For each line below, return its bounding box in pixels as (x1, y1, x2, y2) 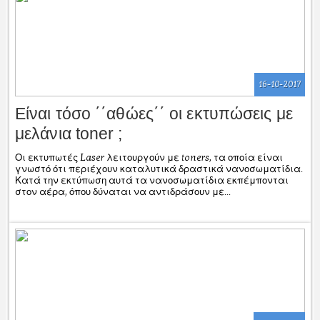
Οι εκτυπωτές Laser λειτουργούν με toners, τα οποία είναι (15, 151, 283, 164)
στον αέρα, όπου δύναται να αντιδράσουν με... (15, 186, 231, 198)
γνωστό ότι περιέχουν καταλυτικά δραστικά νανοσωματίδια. (15, 163, 303, 175)
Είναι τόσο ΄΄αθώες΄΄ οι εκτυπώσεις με (15, 104, 293, 123)
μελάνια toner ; (15, 124, 123, 143)
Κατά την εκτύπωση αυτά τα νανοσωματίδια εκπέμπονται (15, 174, 289, 186)
